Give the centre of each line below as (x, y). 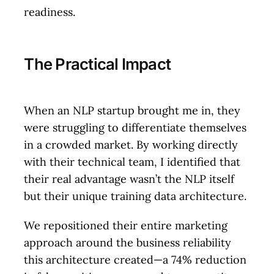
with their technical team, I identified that (132, 161)
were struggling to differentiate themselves (135, 127)
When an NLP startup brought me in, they (132, 110)
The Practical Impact (98, 64)
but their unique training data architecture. (135, 196)
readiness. (50, 12)
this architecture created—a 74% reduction (135, 259)
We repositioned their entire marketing (126, 225)
